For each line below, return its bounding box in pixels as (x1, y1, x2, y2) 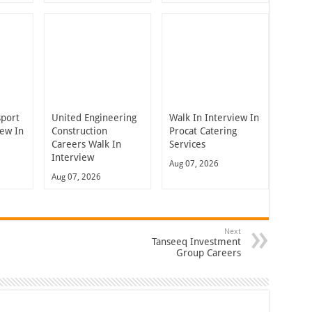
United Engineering (52, 111, 136, 123)
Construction (52, 125, 107, 136)
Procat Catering (169, 125, 237, 136)
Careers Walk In (52, 138, 121, 150)
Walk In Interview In (169, 111, 259, 123)
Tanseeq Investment (151, 235, 241, 247)
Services (169, 138, 205, 150)
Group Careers (175, 247, 241, 258)
